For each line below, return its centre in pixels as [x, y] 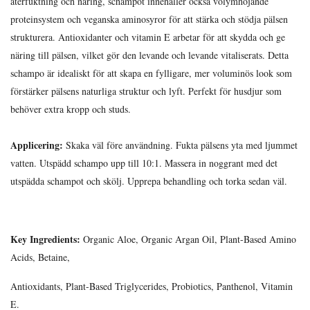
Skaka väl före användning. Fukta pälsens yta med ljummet [180, 145]
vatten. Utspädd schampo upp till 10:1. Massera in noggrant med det [144, 163]
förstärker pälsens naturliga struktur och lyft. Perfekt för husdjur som [146, 91]
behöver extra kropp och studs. [71, 109]
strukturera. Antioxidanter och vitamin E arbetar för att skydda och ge [148, 37]
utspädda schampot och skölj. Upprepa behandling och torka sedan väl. [149, 181]
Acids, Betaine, [40, 257]
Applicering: [37, 145]
